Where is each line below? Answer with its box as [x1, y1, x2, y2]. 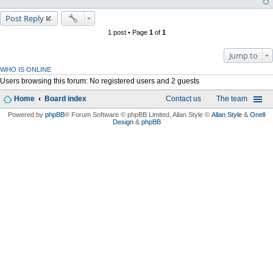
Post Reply [5, 13, 44, 24]
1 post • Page [107, 29, 149, 37]
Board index [44, 95, 87, 103]
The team [216, 95, 247, 103]
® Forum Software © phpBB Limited [65, 111, 169, 119]
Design [112, 118, 133, 126]
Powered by [8, 111, 45, 119]
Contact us [166, 95, 201, 103]
